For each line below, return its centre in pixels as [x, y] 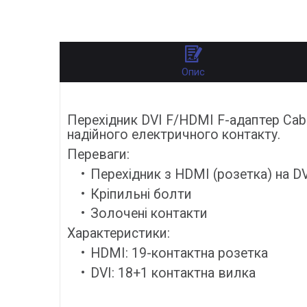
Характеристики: [119, 234]
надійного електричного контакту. [174, 134]
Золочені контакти [149, 214]
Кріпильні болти [141, 194]
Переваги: [98, 154]
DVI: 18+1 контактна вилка [173, 273]
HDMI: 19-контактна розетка [179, 254]
